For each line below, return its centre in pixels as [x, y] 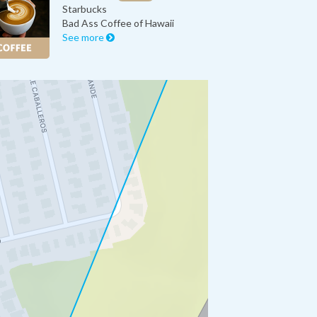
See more [85, 37]
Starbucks [85, 8]
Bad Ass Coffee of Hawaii [119, 23]
